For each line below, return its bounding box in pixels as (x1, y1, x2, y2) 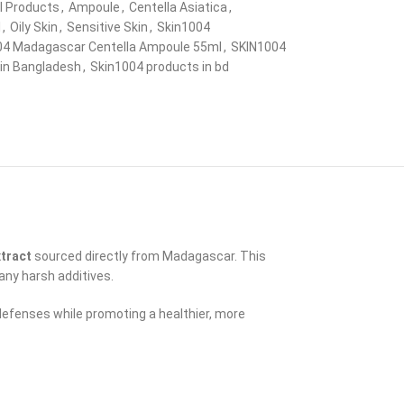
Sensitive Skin (66, 20, 148, 34)
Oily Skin (9, 20, 58, 34)
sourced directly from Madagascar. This (32, 249, 266, 263)
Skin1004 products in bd (89, 60, 229, 74)
